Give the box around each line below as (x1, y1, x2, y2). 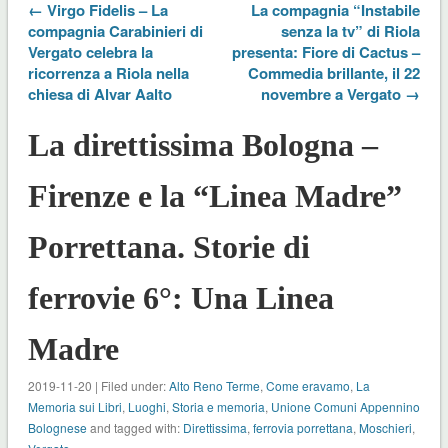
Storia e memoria (171, 397, 265, 415)
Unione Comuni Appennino (270, 397, 420, 415)
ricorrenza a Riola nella (27, 61, 189, 84)
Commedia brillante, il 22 (248, 61, 421, 84)
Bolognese (27, 418, 87, 436)
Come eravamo (265, 376, 350, 394)
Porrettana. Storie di (27, 228, 310, 265)
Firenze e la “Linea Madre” (27, 177, 402, 214)
